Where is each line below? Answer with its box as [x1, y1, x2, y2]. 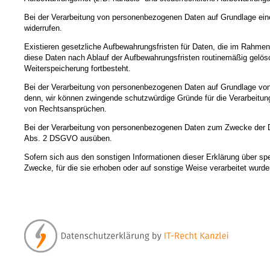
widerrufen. [24, 24, 62, 33]
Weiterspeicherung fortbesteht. [24, 64, 131, 74]
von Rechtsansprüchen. [24, 104, 107, 114]
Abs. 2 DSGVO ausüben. [24, 134, 112, 143]
